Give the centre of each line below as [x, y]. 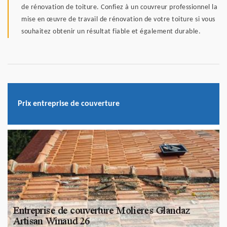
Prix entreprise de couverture [69, 104]
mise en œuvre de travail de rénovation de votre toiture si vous [118, 20]
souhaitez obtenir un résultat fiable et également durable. [111, 32]
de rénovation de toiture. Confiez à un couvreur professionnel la [119, 8]
